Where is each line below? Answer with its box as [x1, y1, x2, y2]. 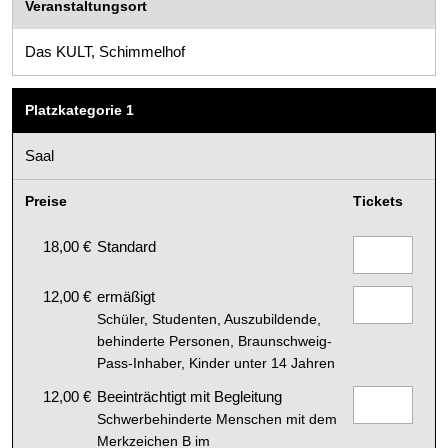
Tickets [353, 194, 403, 210]
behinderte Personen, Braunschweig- [97, 334, 332, 350]
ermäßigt [97, 288, 155, 306]
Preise [25, 194, 67, 210]
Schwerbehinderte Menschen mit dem [97, 412, 337, 428]
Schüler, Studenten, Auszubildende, [97, 312, 321, 328]
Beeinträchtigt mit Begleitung [97, 388, 282, 406]
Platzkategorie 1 [25, 103, 134, 119]
